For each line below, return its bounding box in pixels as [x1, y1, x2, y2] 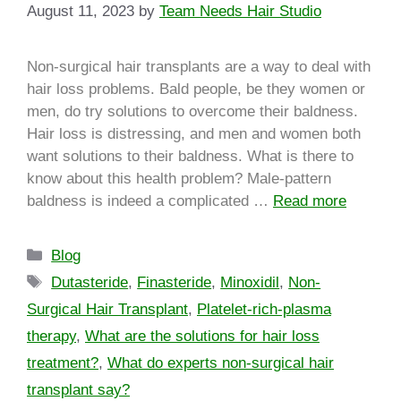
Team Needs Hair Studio [159, 3, 321, 21]
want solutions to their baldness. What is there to [27, 148, 354, 166]
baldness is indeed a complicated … [27, 192, 273, 210]
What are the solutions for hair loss [85, 328, 320, 346]
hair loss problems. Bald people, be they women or [27, 81, 365, 98]
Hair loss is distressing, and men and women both [27, 125, 361, 143]
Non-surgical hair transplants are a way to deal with [27, 58, 371, 76]
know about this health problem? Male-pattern [27, 170, 331, 188]
